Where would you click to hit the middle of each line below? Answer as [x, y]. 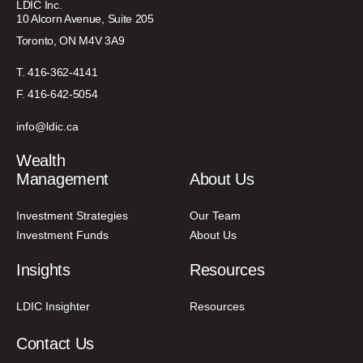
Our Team [215, 215]
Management [62, 179]
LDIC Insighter [53, 306]
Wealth [41, 160]
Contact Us [55, 343]
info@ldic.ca [47, 126]
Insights [43, 269]
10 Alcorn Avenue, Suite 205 [85, 18]
